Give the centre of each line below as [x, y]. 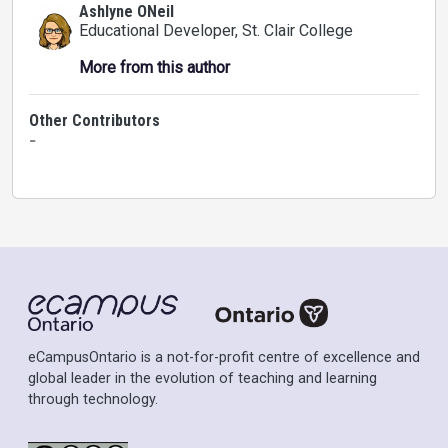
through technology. [93, 400]
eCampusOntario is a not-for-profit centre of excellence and [224, 358]
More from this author [154, 67]
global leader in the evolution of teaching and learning [202, 379]
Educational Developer [157, 30]
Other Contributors [94, 120]
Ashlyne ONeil [126, 11]
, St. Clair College [294, 30]
